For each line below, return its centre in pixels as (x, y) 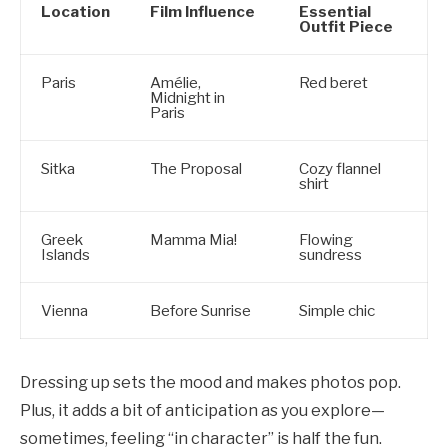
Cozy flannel (340, 168)
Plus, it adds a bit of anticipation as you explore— (202, 410)
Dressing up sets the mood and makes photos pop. (210, 382)
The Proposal (196, 168)
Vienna (64, 310)
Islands (65, 254)
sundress (330, 254)
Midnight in (187, 97)
